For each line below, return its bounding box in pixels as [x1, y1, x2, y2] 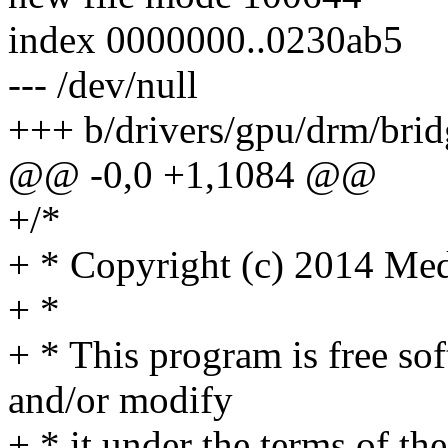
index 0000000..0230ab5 [8, 18, 403, 62]
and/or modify [8, 378, 233, 422]
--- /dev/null [8, 63, 198, 107]
